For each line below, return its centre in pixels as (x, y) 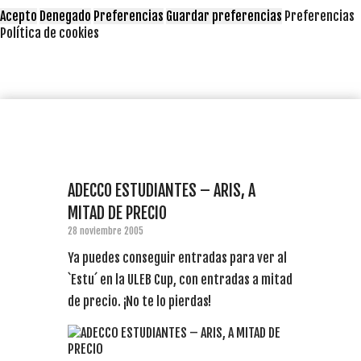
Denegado (65, 16)
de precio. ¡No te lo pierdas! (139, 301)
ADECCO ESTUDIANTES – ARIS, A (162, 190)
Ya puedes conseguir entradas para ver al (177, 257)
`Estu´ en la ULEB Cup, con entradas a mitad (180, 279)
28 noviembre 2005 (106, 230)
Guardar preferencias (224, 16)
